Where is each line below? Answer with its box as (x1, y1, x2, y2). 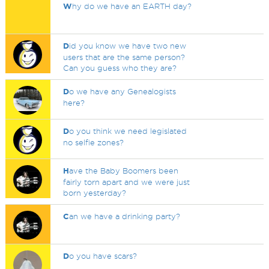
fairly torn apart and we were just (63, 178, 190, 186)
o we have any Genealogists (69, 87, 177, 95)
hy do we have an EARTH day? (72, 2, 192, 10)
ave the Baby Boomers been (69, 166, 179, 175)
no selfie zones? (63, 138, 124, 147)
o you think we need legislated (69, 127, 187, 135)
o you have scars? (69, 252, 138, 260)
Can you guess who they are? (63, 64, 177, 72)
